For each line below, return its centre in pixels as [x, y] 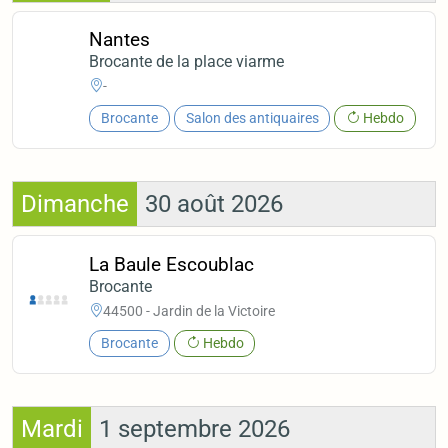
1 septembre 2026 [194, 429]
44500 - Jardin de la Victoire [189, 311]
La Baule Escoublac [172, 264]
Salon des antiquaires [252, 118]
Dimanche [75, 204]
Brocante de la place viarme [187, 61]
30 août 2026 [214, 204]
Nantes [120, 39]
